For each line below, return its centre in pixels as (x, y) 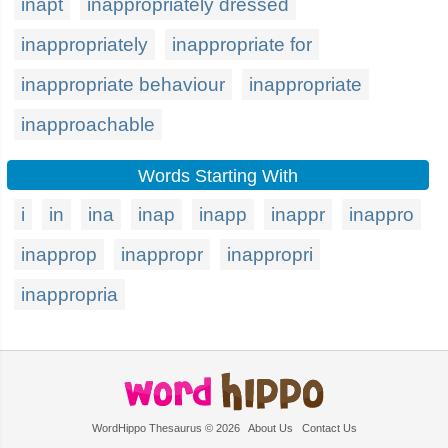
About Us (270, 428)
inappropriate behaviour (123, 84)
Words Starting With (218, 176)
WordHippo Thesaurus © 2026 (169, 428)
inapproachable (88, 124)
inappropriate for (242, 44)
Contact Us (329, 428)
